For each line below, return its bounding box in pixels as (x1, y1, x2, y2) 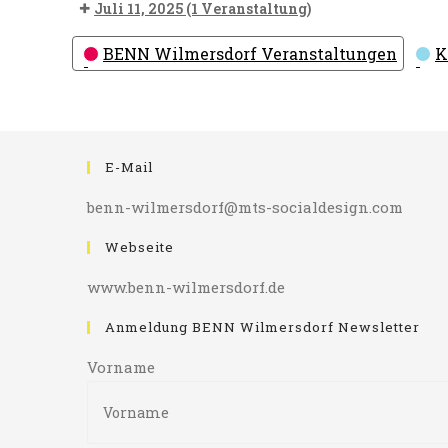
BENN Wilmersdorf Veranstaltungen (103, 43, 397, 65)
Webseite (105, 238, 174, 257)
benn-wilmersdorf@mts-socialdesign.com (87, 197, 403, 218)
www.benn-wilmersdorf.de (87, 277, 285, 298)
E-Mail (105, 158, 153, 177)
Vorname (87, 357, 155, 378)
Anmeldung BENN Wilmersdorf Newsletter (105, 318, 420, 337)
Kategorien (71, 37, 161, 58)
